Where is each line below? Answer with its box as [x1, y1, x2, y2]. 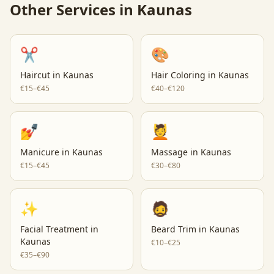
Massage [151, 146, 188, 158]
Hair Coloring [151, 69, 206, 81]
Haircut [20, 69, 50, 81]
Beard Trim [151, 223, 196, 235]
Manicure [20, 146, 59, 158]
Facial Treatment [20, 223, 88, 235]
